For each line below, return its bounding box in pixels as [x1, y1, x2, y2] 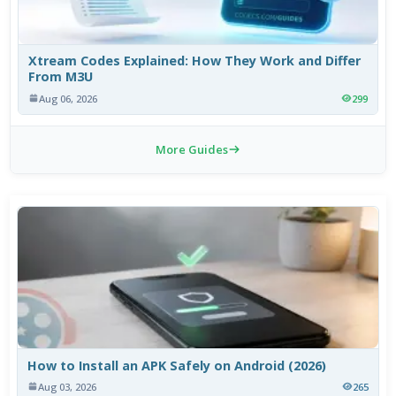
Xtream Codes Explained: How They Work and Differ [28, 52, 362, 70]
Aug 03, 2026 [38, 379, 97, 393]
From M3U [28, 68, 94, 86]
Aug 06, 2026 [39, 91, 98, 105]
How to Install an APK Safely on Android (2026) [27, 356, 327, 374]
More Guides [156, 141, 228, 158]
